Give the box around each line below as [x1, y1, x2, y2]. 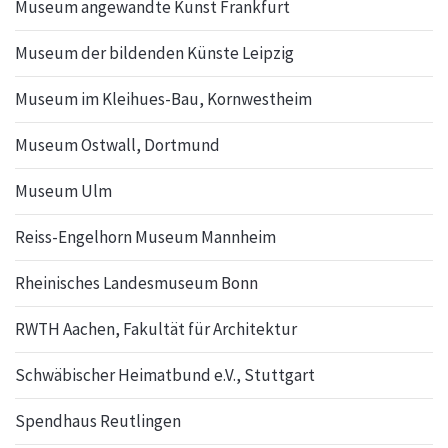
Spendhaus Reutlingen [15, 410, 181, 432]
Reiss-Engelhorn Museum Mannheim [15, 226, 276, 248]
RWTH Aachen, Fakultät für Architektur [15, 318, 297, 340]
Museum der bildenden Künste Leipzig [15, 42, 294, 64]
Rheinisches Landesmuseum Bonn [15, 272, 258, 294]
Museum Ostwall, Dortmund [15, 134, 220, 156]
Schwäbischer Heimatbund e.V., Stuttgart [15, 364, 315, 386]
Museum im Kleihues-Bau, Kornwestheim [15, 88, 312, 110]
